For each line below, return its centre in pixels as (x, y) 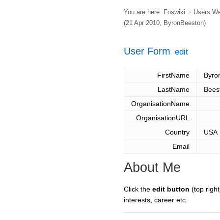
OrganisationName (160, 104)
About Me (152, 168)
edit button (171, 189)
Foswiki (174, 12)
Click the (138, 189)
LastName (174, 90)
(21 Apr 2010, (144, 23)
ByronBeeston (184, 23)
